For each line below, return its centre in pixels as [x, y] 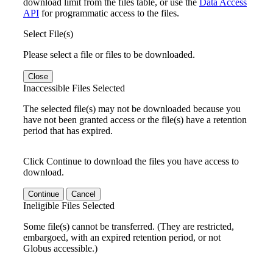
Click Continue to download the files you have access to [131, 161]
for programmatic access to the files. [109, 13]
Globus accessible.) [60, 248]
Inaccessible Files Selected [74, 88]
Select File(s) [48, 34]
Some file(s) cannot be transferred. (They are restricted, [129, 226]
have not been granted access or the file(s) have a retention [135, 119]
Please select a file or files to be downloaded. [109, 54]
